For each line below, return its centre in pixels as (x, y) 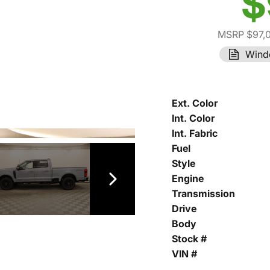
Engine (188, 178)
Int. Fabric (195, 133)
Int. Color (193, 118)
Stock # (189, 239)
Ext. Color (195, 103)
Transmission (203, 193)
